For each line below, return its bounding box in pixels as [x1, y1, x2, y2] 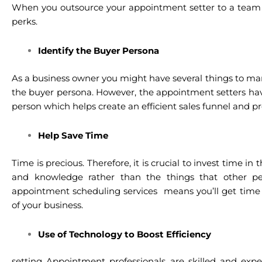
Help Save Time [38, 130, 108, 142]
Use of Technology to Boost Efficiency [38, 228, 211, 240]
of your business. [12, 199, 85, 211]
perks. [12, 16, 37, 27]
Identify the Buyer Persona [38, 45, 161, 57]
